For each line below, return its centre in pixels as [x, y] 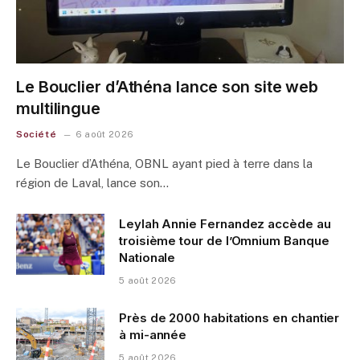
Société [37, 135]
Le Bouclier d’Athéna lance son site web [168, 87]
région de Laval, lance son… [92, 183]
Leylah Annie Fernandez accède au [225, 224]
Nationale [147, 258]
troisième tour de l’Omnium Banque [224, 241]
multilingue [58, 109]
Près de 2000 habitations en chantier [229, 318]
